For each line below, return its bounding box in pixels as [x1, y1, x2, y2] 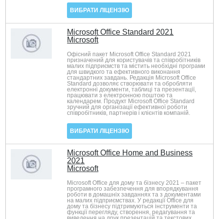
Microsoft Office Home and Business [67, 149, 193, 157]
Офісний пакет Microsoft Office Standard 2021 [67, 51, 192, 58]
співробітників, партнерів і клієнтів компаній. [67, 109, 191, 116]
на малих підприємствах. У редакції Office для [67, 197, 194, 204]
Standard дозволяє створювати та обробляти [67, 80, 193, 87]
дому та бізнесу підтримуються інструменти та [67, 203, 197, 210]
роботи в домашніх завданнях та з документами [67, 191, 201, 198]
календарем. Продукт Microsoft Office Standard [67, 98, 195, 105]
